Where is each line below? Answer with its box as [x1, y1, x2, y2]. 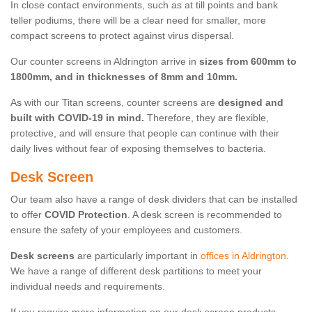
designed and [218, 97, 283, 109]
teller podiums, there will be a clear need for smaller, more [10, 15, 266, 26]
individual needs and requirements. [10, 281, 165, 292]
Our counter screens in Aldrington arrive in [10, 56, 199, 68]
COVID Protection [45, 209, 127, 221]
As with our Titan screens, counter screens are [10, 97, 218, 109]
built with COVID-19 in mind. [10, 112, 144, 124]
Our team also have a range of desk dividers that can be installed [10, 194, 297, 205]
